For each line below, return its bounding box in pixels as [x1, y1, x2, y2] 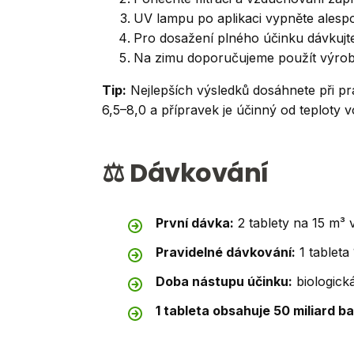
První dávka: [156, 215, 234, 232]
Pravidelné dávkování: [156, 244, 296, 261]
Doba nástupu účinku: [156, 273, 292, 290]
